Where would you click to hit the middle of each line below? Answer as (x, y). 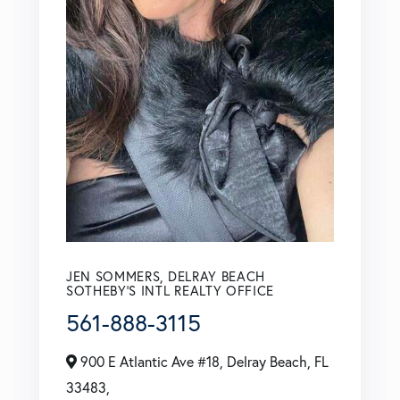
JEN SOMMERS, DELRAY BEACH (166, 275)
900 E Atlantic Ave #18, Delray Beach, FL (203, 361)
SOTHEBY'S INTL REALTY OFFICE (171, 290)
